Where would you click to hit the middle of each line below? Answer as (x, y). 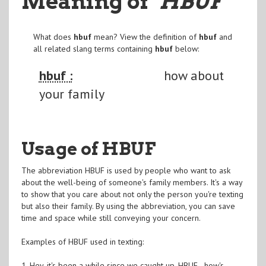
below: (186, 48)
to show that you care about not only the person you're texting (132, 194)
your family (72, 94)
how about (194, 75)
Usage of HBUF (88, 148)
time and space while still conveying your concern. (111, 218)
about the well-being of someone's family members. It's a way (132, 182)
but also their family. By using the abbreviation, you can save (128, 206)
